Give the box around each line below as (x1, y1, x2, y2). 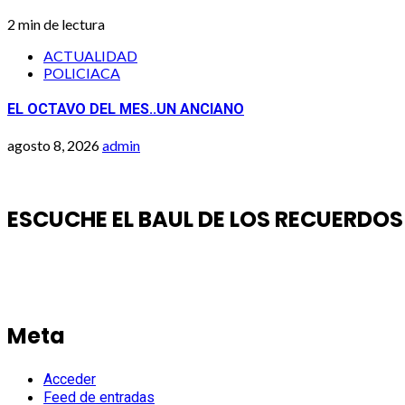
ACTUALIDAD (43, 46, 137, 64)
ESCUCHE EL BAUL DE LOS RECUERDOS (7, 204, 403, 235)
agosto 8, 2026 (7, 137, 102, 155)
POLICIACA (43, 63, 120, 81)
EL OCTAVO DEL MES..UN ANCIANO (7, 99, 244, 118)
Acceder (43, 370, 96, 388)
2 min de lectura (7, 14, 105, 33)
